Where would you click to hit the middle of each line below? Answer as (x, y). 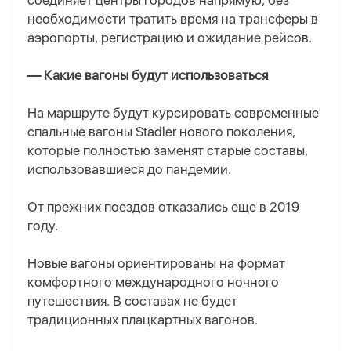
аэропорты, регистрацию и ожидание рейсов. (170, 38)
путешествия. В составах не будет (132, 301)
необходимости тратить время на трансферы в (173, 19)
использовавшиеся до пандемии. (129, 170)
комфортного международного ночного (153, 282)
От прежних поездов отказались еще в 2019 (163, 207)
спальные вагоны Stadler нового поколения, (161, 132)
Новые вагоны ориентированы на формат (156, 264)
